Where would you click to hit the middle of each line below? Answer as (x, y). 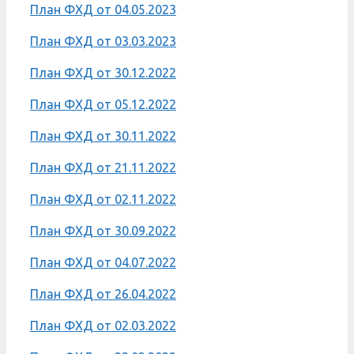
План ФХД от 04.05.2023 (103, 9)
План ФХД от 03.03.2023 (103, 41)
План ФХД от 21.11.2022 (103, 167)
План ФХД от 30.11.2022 (103, 136)
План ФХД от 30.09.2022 (103, 230)
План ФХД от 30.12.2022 (103, 72)
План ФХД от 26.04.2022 (103, 294)
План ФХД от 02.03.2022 (103, 325)
